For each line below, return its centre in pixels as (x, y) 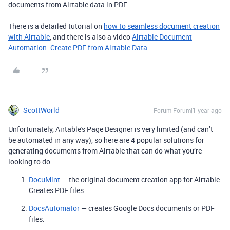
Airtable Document (162, 36)
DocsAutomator (54, 208)
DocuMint (44, 179)
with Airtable (29, 36)
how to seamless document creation (162, 26)
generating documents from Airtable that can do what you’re (105, 150)
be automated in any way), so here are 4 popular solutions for (106, 140)
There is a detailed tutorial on (56, 26)
